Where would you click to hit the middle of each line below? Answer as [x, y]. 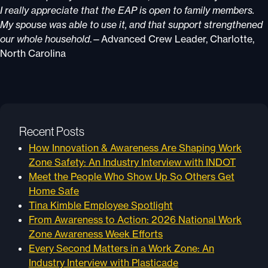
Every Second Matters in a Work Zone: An [121, 248]
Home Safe [54, 191]
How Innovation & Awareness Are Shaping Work [135, 148]
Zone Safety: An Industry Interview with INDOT [132, 162]
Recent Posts [52, 132]
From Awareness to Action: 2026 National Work [135, 220]
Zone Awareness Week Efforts [96, 234]
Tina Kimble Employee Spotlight [101, 205]
